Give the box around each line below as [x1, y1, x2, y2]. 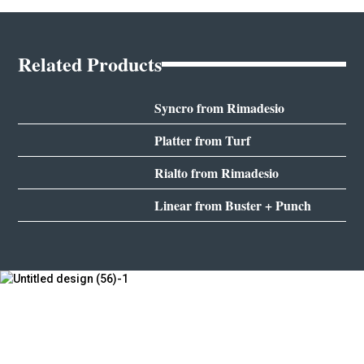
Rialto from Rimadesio [154, 163, 279, 183]
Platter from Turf [154, 131, 250, 150]
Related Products [18, 50, 162, 79]
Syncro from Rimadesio [154, 98, 284, 118]
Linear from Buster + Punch [154, 196, 311, 215]
